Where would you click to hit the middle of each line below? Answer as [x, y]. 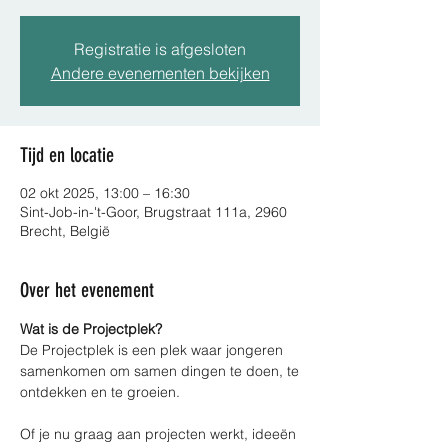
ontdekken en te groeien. [100, 392]
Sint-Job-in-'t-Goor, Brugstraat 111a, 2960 [153, 212]
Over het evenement [87, 290]
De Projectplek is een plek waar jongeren [153, 350]
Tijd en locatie [67, 155]
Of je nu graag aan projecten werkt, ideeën [160, 434]
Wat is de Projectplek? [91, 329]
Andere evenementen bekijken [160, 73]
